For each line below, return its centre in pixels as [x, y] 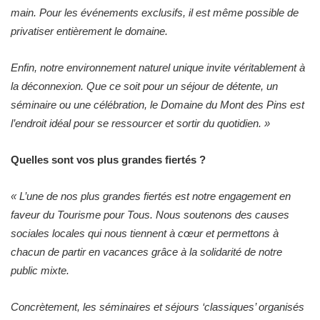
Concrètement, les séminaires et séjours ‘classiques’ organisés [157, 306]
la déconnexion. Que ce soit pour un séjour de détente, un [144, 86]
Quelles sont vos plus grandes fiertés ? [108, 159]
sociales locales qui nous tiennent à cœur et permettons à [145, 233]
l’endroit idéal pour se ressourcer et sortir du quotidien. [136, 123]
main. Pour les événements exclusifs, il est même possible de [155, 12]
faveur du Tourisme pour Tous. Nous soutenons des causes [150, 214]
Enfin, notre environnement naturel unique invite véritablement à [158, 67]
